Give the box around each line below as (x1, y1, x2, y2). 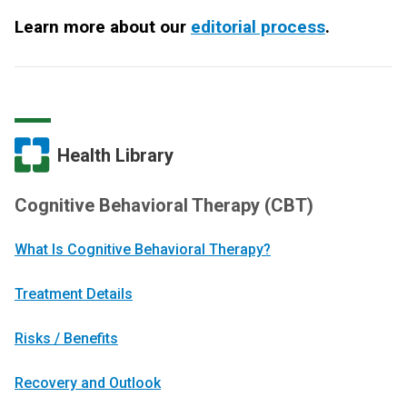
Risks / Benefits (15, 330, 118, 348)
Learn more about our (15, 16, 191, 38)
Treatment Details (15, 285, 133, 303)
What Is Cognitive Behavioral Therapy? (15, 241, 271, 259)
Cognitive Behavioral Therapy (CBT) (15, 194, 313, 217)
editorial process (191, 16, 325, 38)
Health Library (57, 144, 174, 166)
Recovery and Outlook (15, 374, 161, 392)
